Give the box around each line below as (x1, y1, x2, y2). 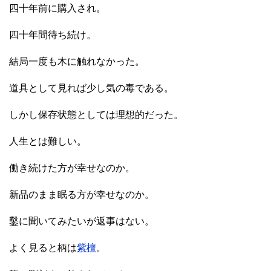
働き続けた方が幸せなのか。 (9, 162, 135, 173)
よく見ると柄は (9, 242, 77, 253)
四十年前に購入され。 (9, 2, 106, 13)
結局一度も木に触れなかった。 (9, 56, 145, 67)
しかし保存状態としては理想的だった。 (9, 109, 183, 120)
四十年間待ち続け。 (9, 29, 96, 40)
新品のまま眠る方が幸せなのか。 (9, 189, 154, 200)
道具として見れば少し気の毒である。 (9, 82, 174, 93)
